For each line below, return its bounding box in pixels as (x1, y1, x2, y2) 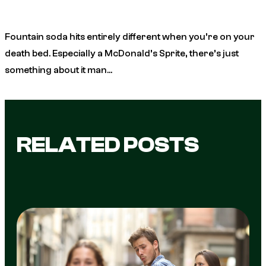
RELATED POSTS (17, 133, 199, 158)
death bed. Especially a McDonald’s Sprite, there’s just (5, 48, 239, 59)
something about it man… (5, 65, 112, 76)
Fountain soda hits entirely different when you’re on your (5, 31, 255, 43)
